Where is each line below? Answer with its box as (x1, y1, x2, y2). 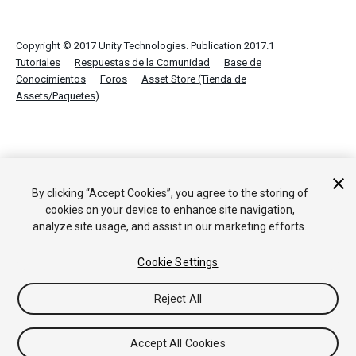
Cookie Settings (137, 256, 219, 269)
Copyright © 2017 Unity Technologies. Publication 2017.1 (16, 40, 274, 52)
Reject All (153, 292, 203, 305)
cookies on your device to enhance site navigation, (44, 203, 295, 216)
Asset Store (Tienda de (141, 73, 246, 85)
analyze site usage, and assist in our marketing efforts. (33, 220, 308, 233)
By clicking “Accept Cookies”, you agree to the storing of (31, 187, 308, 199)
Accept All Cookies (130, 337, 226, 350)
